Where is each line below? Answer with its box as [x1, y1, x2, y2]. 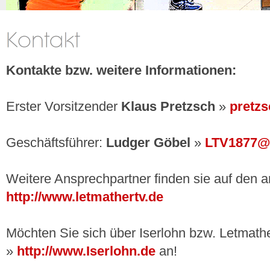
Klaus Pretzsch [121, 99, 215, 114]
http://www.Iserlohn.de [17, 244, 155, 259]
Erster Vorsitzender [6, 99, 121, 114]
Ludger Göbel [106, 136, 190, 150]
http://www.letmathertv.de [6, 190, 163, 204]
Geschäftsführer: [6, 136, 106, 150]
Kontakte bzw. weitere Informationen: [6, 63, 236, 78]
